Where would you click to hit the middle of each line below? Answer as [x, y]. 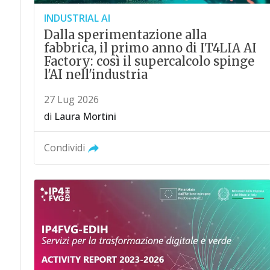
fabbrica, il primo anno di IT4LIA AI [150, 48]
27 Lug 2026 [71, 99]
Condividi [64, 147]
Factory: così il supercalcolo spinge [149, 61]
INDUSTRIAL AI [77, 18]
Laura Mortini [85, 116]
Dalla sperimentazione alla [125, 34]
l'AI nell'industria [96, 74]
